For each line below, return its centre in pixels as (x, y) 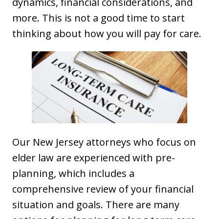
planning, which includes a (73, 174)
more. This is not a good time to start (99, 18)
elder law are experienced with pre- (94, 158)
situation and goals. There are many (96, 205)
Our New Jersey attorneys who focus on (104, 142)
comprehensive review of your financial (103, 189)
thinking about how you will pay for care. (107, 33)
